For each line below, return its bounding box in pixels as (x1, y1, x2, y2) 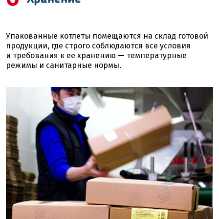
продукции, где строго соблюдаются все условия (6, 41, 191, 50)
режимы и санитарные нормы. (6, 60, 121, 70)
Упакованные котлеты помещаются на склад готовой (6, 31, 208, 41)
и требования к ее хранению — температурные (6, 50, 187, 60)
